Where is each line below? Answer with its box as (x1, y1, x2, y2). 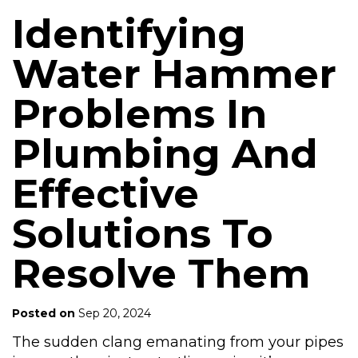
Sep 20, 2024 (75, 306, 151, 320)
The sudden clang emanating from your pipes (12, 333, 344, 351)
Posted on (12, 306, 75, 320)
